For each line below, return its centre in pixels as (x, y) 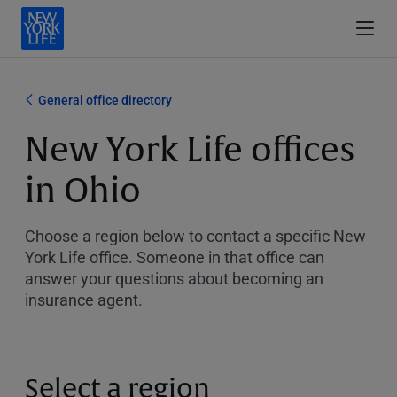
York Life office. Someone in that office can (175, 257)
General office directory (105, 100)
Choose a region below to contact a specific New (195, 236)
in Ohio (83, 191)
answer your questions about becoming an (174, 278)
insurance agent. (84, 300)
